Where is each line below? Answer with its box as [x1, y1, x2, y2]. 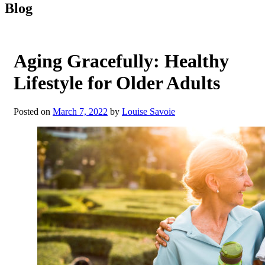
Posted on [14, 106, 50, 117]
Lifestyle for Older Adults [14, 72, 220, 93]
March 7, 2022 [53, 106, 108, 117]
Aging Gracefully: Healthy [14, 50, 229, 72]
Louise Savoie [122, 106, 175, 117]
